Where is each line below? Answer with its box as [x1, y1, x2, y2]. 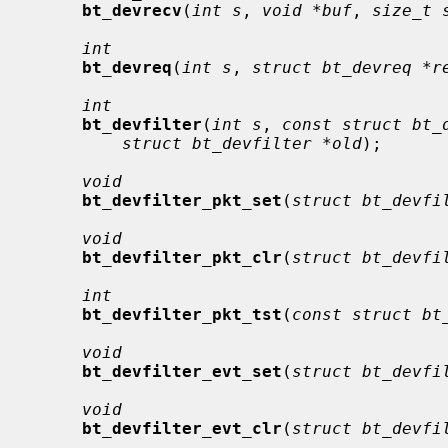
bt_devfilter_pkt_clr [82, 247, 282, 267]
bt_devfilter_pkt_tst [82, 304, 282, 324]
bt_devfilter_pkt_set [82, 190, 282, 210]
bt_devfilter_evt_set [82, 361, 282, 381]
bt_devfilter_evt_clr [82, 418, 282, 438]
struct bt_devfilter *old [122, 133, 362, 153]
